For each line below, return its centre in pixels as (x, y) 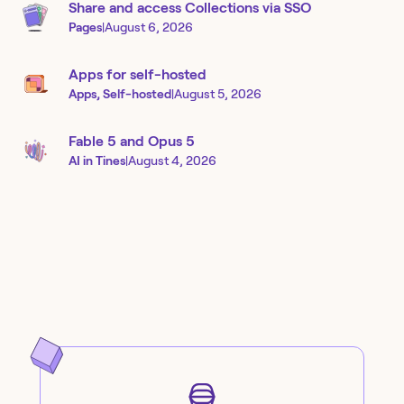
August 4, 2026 (172, 161)
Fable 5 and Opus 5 (132, 142)
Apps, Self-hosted (120, 94)
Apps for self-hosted (138, 75)
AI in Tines (97, 161)
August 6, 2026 (149, 28)
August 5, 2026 (218, 94)
